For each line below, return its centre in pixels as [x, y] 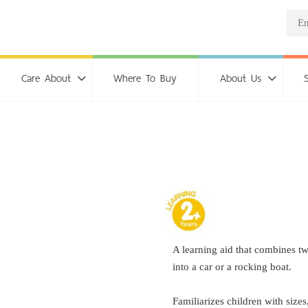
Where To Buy [145, 78]
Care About [46, 78]
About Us [240, 78]
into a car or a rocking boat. [232, 267]
